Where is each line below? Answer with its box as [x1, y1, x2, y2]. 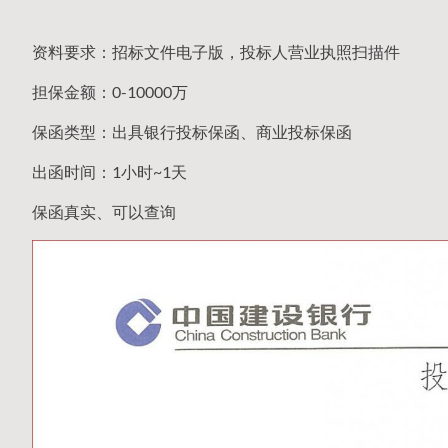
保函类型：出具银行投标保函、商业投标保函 [32, 121, 352, 141]
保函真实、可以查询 [32, 201, 176, 221]
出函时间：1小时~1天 [32, 161, 187, 181]
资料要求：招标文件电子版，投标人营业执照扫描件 [32, 41, 400, 61]
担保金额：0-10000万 [32, 81, 188, 101]
